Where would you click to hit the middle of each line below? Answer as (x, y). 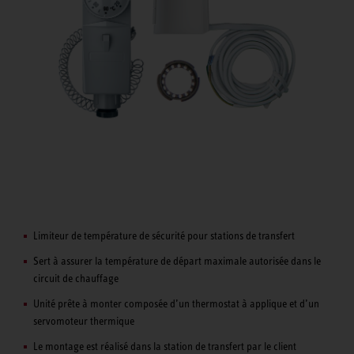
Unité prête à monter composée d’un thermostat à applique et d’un (176, 303)
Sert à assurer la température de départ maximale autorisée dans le (177, 260)
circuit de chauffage (76, 278)
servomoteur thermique (84, 320)
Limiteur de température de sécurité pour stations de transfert (164, 235)
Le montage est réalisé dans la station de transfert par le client (165, 346)
